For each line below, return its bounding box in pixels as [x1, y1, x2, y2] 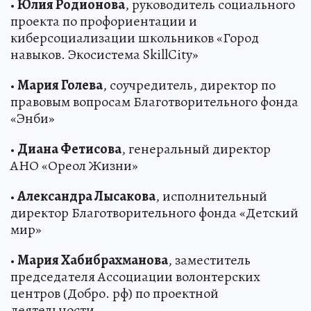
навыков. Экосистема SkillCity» [10, 44, 199, 64]
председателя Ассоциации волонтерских [10, 267, 260, 286]
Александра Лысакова [17, 186, 155, 205]
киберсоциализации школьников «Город [10, 28, 259, 47]
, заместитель [168, 250, 251, 269]
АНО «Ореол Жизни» [10, 155, 138, 175]
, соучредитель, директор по [103, 75, 276, 94]
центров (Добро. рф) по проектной [10, 283, 219, 303]
